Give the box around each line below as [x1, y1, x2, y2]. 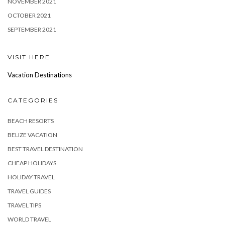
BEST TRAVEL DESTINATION [8, 145, 83, 153]
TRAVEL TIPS [8, 201, 41, 209]
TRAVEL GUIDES [8, 187, 51, 195]
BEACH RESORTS [8, 117, 54, 125]
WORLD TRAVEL [8, 215, 51, 223]
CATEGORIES [8, 96, 58, 104]
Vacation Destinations [8, 71, 72, 79]
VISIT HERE [8, 53, 50, 61]
